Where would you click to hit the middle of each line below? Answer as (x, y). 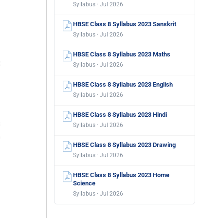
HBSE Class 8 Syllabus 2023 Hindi (120, 115)
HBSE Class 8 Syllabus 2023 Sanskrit (125, 24)
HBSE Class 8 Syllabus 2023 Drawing (124, 145)
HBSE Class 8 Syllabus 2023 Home (121, 175)
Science (84, 183)
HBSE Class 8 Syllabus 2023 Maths (122, 54)
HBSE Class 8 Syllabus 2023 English (123, 84)
